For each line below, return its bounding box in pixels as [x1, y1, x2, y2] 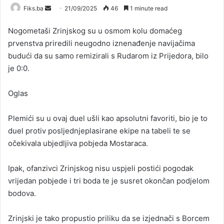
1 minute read [128, 4, 167, 12]
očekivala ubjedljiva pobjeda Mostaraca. [8, 138, 148, 148]
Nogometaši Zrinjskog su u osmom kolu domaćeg [8, 26, 182, 35]
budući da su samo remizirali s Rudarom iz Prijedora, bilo [8, 51, 208, 60]
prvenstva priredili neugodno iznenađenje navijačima [8, 38, 195, 48]
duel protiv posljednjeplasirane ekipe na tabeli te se [8, 126, 190, 135]
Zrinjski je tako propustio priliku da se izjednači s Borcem [8, 213, 209, 223]
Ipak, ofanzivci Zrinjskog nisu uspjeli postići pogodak [8, 163, 193, 173]
